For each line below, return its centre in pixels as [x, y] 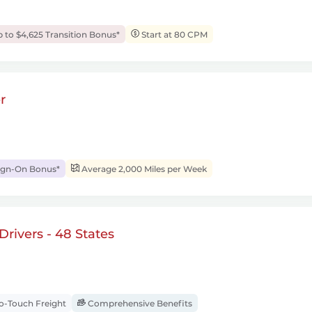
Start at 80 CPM [173, 34]
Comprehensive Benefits [139, 303]
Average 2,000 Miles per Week [143, 169]
